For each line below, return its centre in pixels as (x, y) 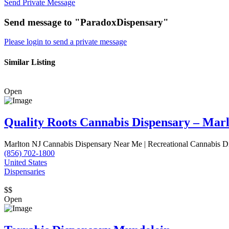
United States (26, 162)
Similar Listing (30, 62)
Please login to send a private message (65, 42)
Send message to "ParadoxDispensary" (86, 22)
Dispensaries (25, 171)
